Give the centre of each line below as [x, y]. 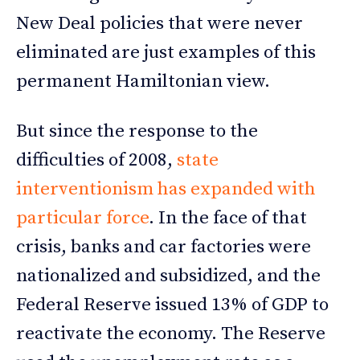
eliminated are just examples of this [166, 53]
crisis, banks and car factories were [164, 247]
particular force [82, 219]
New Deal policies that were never [160, 24]
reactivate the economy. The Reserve [171, 334]
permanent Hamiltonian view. [143, 82]
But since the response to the [137, 132]
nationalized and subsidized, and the [168, 276]
